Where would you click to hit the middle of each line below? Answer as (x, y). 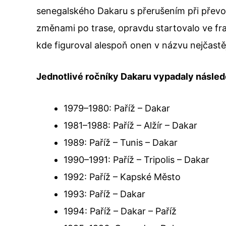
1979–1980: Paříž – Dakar (117, 108)
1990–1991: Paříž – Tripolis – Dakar (136, 160)
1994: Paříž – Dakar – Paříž (120, 211)
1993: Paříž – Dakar (104, 194)
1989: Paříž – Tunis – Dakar (121, 143)
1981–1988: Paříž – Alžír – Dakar (130, 126)
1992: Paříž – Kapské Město (122, 177)
